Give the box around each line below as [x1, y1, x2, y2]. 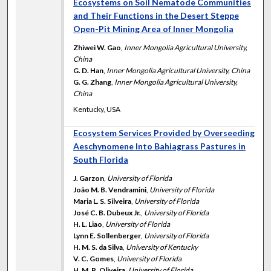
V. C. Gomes [73, 253, 114, 263]
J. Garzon [73, 173, 105, 183]
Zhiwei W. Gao [73, 42, 122, 52]
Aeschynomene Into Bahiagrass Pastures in [73, 140, 246, 151]
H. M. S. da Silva [73, 242, 123, 252]
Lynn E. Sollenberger [73, 230, 142, 240]
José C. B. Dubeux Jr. [73, 207, 142, 217]
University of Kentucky [126, 242, 198, 252]
